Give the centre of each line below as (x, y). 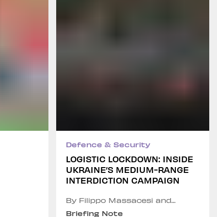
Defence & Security (108, 145)
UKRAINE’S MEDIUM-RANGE (127, 169)
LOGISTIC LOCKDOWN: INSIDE (130, 159)
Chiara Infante (96, 209)
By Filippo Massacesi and (111, 200)
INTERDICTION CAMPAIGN (123, 180)
